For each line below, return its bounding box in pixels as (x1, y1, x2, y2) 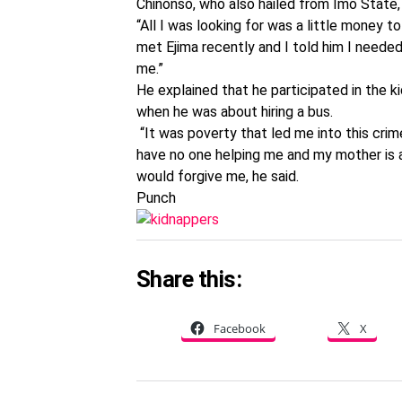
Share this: (136, 265, 242, 293)
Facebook (214, 319, 266, 336)
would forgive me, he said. (136, 168, 299, 185)
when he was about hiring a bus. (136, 103, 333, 120)
